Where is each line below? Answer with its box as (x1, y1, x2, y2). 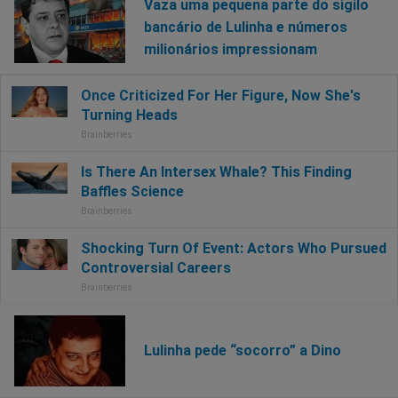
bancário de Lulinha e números (143, 19, 347, 36)
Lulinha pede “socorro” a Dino (143, 342, 341, 360)
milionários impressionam (143, 41, 317, 59)
